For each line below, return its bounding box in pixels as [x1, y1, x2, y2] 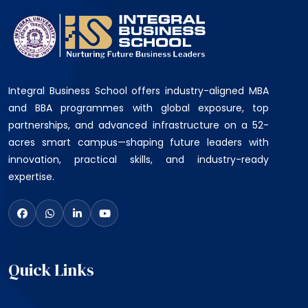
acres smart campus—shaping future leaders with [8, 135, 269, 150]
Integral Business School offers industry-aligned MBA [8, 84, 269, 98]
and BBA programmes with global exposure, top [8, 101, 269, 115]
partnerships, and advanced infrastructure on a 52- [8, 118, 269, 133]
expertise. [8, 170, 54, 184]
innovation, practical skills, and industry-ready [8, 153, 269, 167]
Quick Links [8, 258, 94, 282]
